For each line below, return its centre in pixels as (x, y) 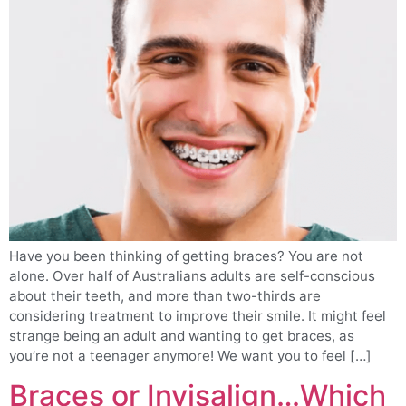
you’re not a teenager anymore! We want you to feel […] (190, 355)
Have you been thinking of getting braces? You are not (186, 256)
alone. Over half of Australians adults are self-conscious (192, 275)
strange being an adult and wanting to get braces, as (182, 335)
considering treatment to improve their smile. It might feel (198, 315)
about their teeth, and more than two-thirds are (165, 295)
